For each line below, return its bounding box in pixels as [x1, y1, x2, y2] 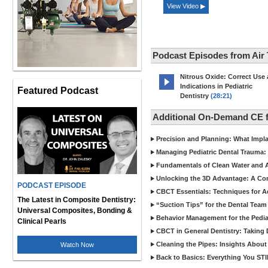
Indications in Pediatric [180, 83, 252, 90]
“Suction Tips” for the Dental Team [156, 201, 267, 208]
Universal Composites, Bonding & [17, 206, 132, 215]
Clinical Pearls [17, 217, 66, 226]
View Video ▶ [167, 2, 205, 10]
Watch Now [60, 241, 94, 248]
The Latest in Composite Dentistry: [17, 196, 136, 204]
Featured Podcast [17, 85, 98, 96]
